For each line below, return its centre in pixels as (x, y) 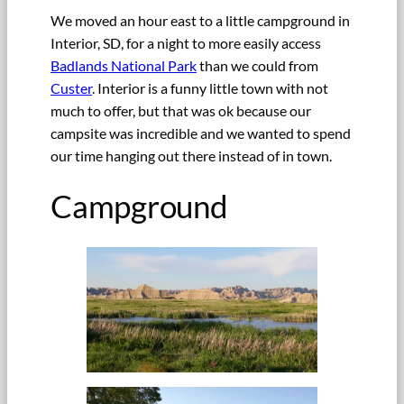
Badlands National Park (124, 65)
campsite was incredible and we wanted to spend (201, 133)
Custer (71, 87)
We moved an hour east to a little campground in (200, 20)
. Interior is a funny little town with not (210, 87)
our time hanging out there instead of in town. (191, 155)
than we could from (257, 65)
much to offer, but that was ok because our (181, 110)
